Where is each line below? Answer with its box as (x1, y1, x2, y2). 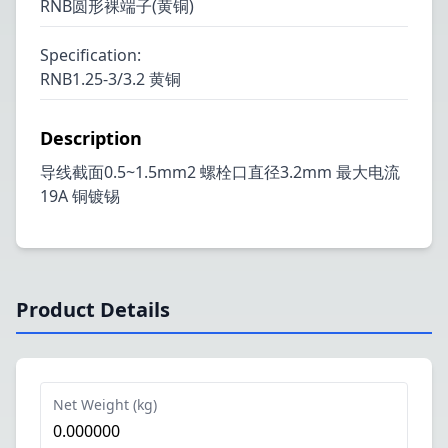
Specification (40, 44, 137, 66)
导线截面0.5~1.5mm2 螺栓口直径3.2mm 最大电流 (40, 161, 400, 183)
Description (40, 126, 142, 150)
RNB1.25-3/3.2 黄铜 (40, 68, 181, 90)
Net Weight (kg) (53, 395, 157, 414)
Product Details (16, 296, 170, 323)
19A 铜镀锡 (40, 185, 120, 207)
